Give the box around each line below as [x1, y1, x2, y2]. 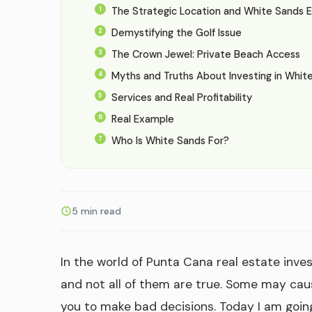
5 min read [72, 204, 121, 217]
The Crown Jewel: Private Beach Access [111, 48, 300, 61]
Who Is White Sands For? [111, 134, 229, 148]
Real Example [111, 113, 174, 126]
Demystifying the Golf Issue [111, 26, 242, 40]
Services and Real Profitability [111, 91, 252, 104]
